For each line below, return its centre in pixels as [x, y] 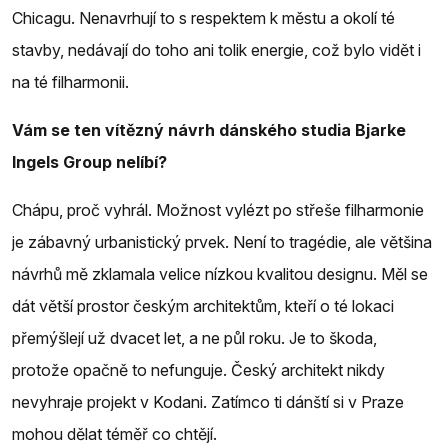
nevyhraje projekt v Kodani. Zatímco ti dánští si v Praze [208, 401]
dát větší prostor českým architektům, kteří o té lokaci [203, 305]
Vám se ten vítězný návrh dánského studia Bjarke [209, 129]
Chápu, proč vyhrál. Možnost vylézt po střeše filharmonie [218, 209]
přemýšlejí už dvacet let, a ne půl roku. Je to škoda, [194, 337]
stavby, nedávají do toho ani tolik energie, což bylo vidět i [216, 49]
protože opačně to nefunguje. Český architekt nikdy [198, 369]
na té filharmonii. [70, 81]
